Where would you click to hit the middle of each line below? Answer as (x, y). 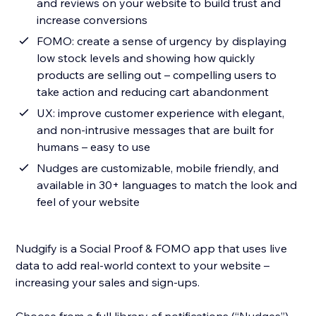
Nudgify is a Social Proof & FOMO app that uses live (152, 249)
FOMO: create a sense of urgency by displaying (162, 41)
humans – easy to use (94, 147)
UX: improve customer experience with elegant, (161, 113)
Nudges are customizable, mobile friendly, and (158, 168)
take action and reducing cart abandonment (153, 92)
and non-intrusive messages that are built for (156, 130)
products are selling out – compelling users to (105, 75)
